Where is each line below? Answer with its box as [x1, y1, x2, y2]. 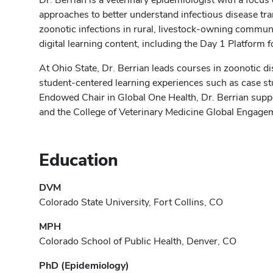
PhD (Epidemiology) [39, 259, 129, 272]
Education [39, 149, 118, 171]
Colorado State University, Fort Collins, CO [39, 196, 223, 208]
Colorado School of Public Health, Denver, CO [39, 235, 236, 247]
